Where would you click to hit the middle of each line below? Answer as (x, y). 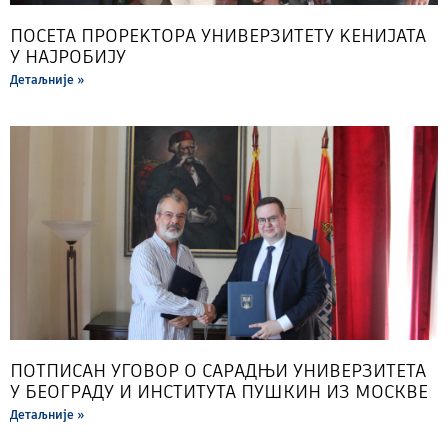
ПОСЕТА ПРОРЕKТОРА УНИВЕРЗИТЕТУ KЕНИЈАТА (218, 35)
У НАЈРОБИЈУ (68, 56)
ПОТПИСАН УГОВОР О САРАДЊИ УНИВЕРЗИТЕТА (218, 370)
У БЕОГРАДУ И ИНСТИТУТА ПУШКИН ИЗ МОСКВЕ (219, 391)
